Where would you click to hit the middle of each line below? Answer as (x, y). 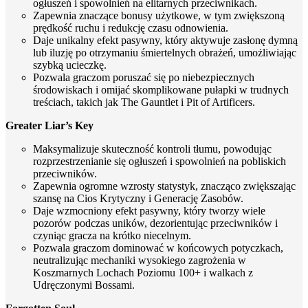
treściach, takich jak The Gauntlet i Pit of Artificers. (144, 102)
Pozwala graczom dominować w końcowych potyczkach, (158, 247)
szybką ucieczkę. (70, 65)
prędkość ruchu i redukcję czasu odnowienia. (131, 27)
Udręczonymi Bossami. (84, 285)
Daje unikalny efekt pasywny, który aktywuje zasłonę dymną (165, 40)
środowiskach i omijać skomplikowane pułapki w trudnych (161, 89)
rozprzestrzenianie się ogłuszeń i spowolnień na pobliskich (159, 161)
